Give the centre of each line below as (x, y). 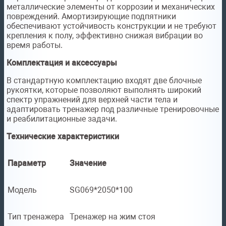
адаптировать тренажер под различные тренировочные (113, 109)
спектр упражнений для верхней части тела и (92, 100)
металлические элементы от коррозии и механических (111, 7)
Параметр (27, 163)
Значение (88, 163)
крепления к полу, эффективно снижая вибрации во (105, 36)
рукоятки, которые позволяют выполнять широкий (104, 90)
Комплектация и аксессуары (62, 63)
